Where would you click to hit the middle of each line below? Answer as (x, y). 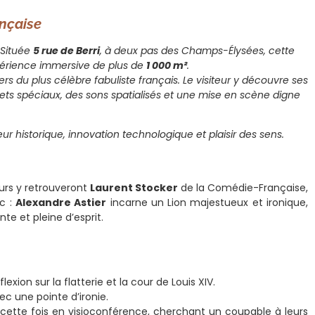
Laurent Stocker (134, 187)
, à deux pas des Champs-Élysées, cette (197, 51)
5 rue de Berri (66, 51)
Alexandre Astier (61, 202)
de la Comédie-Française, (243, 187)
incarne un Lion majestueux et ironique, (207, 202)
